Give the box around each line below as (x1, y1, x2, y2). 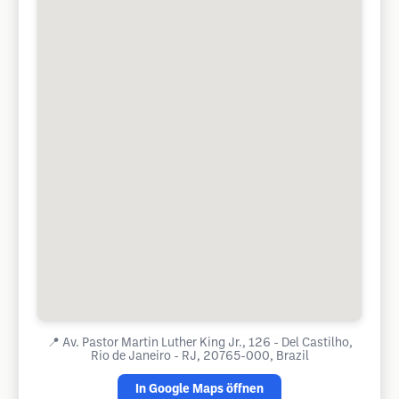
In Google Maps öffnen (135, 384, 264, 395)
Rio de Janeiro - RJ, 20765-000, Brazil (90, 351, 309, 362)
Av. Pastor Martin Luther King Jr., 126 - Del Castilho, (61, 338, 353, 349)
